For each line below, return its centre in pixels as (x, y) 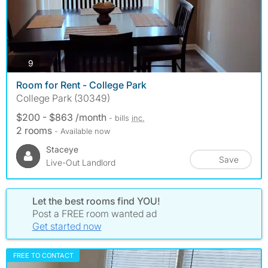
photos (46, 63)
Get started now (67, 226)
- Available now (82, 131)
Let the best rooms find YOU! (96, 201)
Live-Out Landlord (81, 162)
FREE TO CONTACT (43, 255)
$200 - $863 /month (63, 117)
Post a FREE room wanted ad (94, 213)
